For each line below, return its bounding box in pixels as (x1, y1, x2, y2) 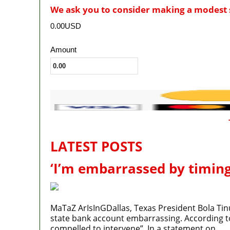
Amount (50, 45, 76, 54)
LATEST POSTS (50, 137, 142, 156)
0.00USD (50, 21, 81, 30)
